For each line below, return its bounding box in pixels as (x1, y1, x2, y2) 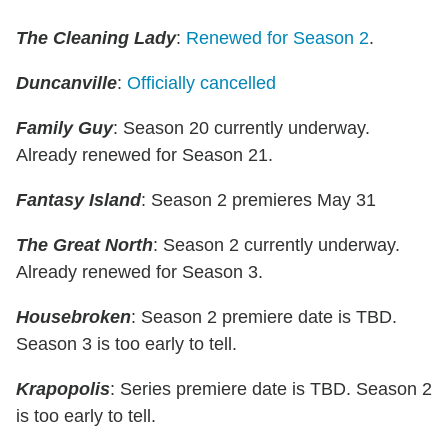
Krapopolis (16, 378, 110, 399)
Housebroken (16, 306, 131, 327)
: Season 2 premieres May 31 (141, 189, 376, 210)
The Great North (16, 234, 153, 255)
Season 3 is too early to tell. (16, 333, 237, 354)
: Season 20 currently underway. (113, 117, 370, 138)
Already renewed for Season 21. (16, 144, 273, 165)
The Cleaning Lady (16, 27, 176, 48)
